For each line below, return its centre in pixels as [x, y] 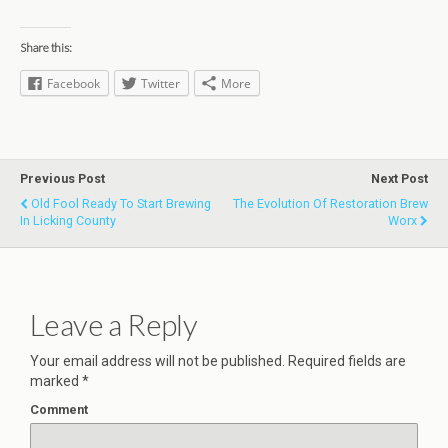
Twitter [160, 83]
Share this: [46, 47]
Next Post [399, 179]
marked [56, 381]
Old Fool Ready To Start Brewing [121, 204]
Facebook [73, 83]
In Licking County [68, 221]
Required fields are [345, 361]
